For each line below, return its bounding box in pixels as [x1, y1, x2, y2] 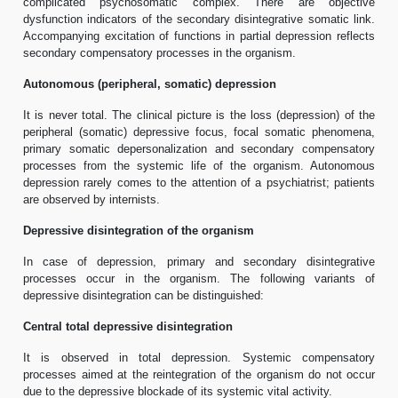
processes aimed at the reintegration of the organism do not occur [23, 367, 375, 381]
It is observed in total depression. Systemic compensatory [23, 350, 375, 364]
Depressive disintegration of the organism [23, 223, 254, 237]
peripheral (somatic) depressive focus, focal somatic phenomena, [23, 124, 375, 139]
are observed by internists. [23, 192, 160, 206]
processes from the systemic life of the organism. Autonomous [23, 158, 375, 172]
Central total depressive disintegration [23, 319, 233, 333]
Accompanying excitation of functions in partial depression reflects [23, 28, 375, 43]
